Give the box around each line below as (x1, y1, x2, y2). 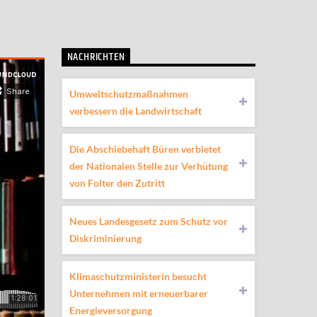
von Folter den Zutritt (69, 176, 165, 189)
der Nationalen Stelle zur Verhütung (69, 159, 228, 172)
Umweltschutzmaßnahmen (69, 87, 188, 100)
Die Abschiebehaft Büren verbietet (69, 142, 221, 155)
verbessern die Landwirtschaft (69, 104, 202, 117)
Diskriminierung (69, 231, 142, 244)
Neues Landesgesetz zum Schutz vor (69, 214, 228, 227)
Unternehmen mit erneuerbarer (69, 287, 208, 299)
